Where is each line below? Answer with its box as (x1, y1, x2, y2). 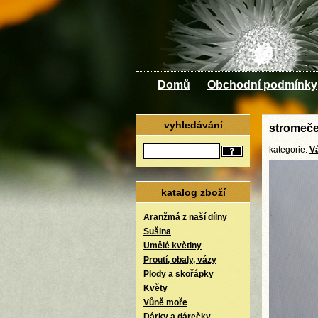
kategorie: (269, 145, 309, 155)
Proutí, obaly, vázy (143, 255, 216, 265)
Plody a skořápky (143, 269, 214, 279)
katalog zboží (160, 187, 226, 198)
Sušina (143, 226, 171, 236)
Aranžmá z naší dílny (143, 212, 227, 222)
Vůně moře (143, 297, 187, 307)
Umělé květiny (143, 241, 202, 251)
